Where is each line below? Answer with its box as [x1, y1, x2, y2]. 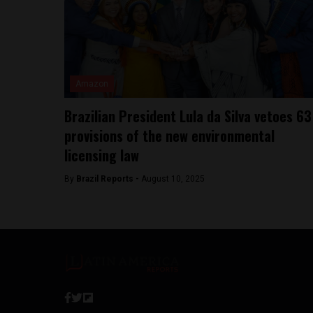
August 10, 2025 [141, 174, 205, 184]
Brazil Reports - [76, 174, 141, 184]
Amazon [75, 79, 108, 89]
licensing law [64, 145, 139, 166]
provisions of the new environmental [64, 125, 275, 146]
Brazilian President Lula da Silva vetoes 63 [64, 105, 312, 126]
